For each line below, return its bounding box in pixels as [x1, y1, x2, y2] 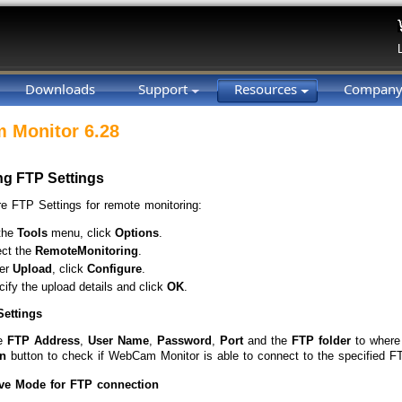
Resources [234, 80, 301, 98]
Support [138, 80, 191, 98]
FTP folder [292, 333, 351, 347]
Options [115, 226, 159, 240]
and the [243, 333, 292, 347]
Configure [87, 262, 142, 276]
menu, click [48, 226, 115, 240]
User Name [88, 333, 149, 347]
